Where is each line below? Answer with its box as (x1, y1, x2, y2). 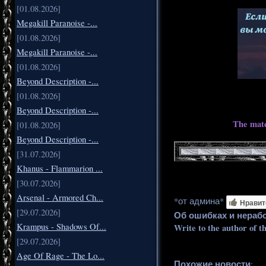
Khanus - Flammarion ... (17, 162, 103, 174)
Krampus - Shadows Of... (17, 220, 106, 232)
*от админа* (174, 195, 224, 207)
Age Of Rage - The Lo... (17, 249, 104, 261)
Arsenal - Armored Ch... (17, 191, 103, 203)
